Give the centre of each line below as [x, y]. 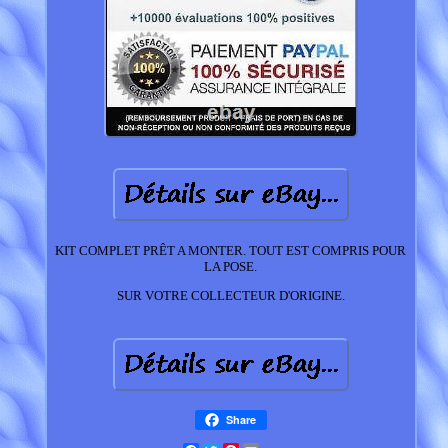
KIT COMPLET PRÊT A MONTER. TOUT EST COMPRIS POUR [231, 251]
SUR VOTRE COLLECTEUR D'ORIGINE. [230, 296]
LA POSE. [231, 267]
